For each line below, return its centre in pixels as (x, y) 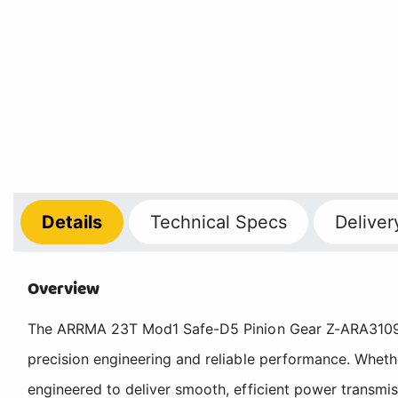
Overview (64, 289)
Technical (190, 222)
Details (72, 222)
